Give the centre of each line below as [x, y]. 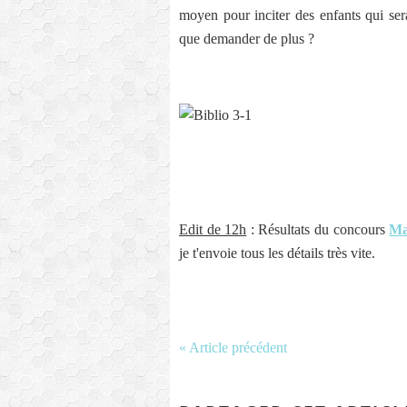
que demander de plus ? [247, 39]
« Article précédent [233, 347]
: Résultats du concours [318, 229]
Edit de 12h [213, 229]
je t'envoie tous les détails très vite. [277, 253]
